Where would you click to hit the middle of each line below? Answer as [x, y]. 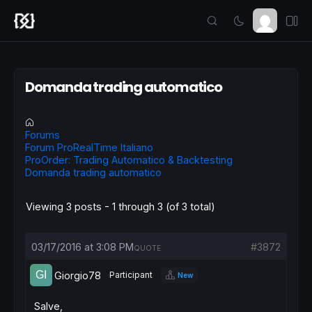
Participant [131, 275]
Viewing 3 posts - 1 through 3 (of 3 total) [120, 206]
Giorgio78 [78, 275]
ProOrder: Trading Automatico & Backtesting [129, 160]
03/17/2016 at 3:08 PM [83, 247]
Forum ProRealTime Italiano [89, 147]
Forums [42, 135]
